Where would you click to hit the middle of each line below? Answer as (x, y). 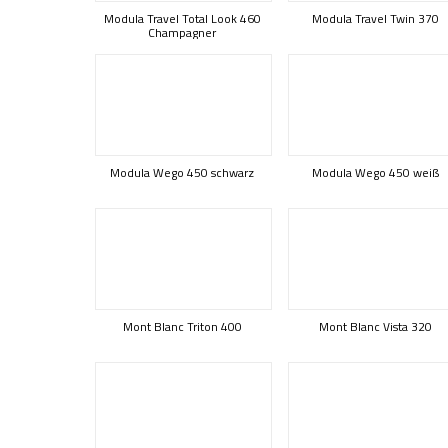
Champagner (182, 32)
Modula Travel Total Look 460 (182, 18)
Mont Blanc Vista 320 (375, 326)
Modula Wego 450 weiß (375, 172)
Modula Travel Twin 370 (375, 18)
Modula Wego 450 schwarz (182, 172)
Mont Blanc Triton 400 (182, 326)
